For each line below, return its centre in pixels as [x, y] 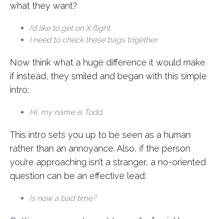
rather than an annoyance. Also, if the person [100, 148]
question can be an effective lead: [78, 176]
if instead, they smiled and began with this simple [108, 76]
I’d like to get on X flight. [70, 28]
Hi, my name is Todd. [66, 112]
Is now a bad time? [63, 198]
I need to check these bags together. [94, 40]
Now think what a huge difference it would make [108, 62]
